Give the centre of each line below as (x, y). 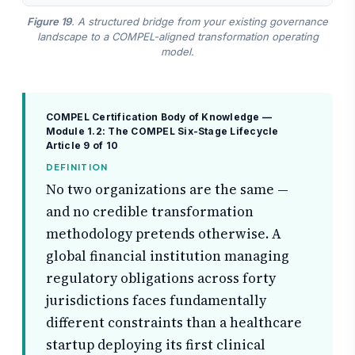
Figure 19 (49, 21)
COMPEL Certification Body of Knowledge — (159, 116)
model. (177, 51)
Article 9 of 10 (82, 145)
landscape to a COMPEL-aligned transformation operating (177, 36)
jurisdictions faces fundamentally (156, 301)
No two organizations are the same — (167, 190)
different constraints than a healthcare (174, 323)
